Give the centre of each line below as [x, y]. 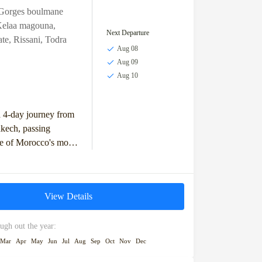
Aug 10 [127, 76]
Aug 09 [127, 62]
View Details [69, 196]
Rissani [27, 39]
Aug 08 [127, 49]
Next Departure [127, 33]
